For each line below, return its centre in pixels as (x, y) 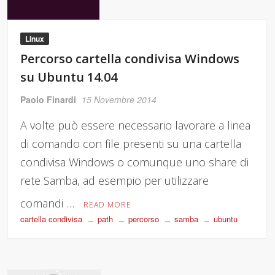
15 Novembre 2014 (119, 100)
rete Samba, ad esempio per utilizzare (115, 181)
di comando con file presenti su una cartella (131, 144)
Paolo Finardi (48, 100)
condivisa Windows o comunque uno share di (135, 162)
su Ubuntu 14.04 (69, 77)
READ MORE (108, 205)
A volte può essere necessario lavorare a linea (136, 126)
